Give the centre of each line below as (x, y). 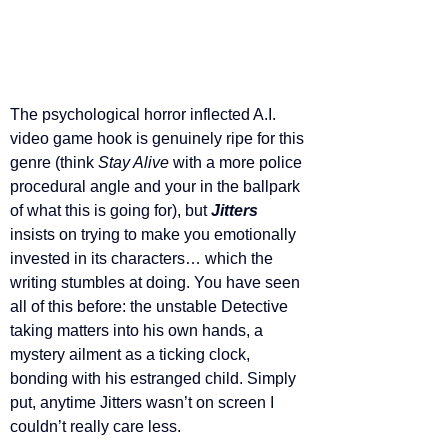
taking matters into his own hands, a (138, 330)
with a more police (239, 162)
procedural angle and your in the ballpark (157, 186)
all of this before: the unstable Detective (151, 306)
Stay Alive (135, 162)
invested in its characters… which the (143, 258)
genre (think (54, 162)
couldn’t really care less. (95, 426)
